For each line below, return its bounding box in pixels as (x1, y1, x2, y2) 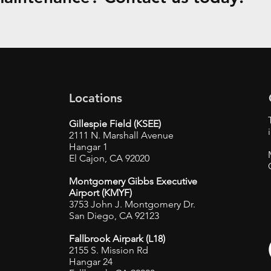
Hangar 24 (69, 256, 113, 267)
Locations (69, 91, 122, 105)
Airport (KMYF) (69, 187, 132, 198)
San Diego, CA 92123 (69, 210, 159, 221)
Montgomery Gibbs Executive (69, 175, 197, 187)
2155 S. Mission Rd (69, 244, 148, 256)
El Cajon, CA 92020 (69, 152, 149, 164)
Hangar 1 (69, 141, 108, 152)
